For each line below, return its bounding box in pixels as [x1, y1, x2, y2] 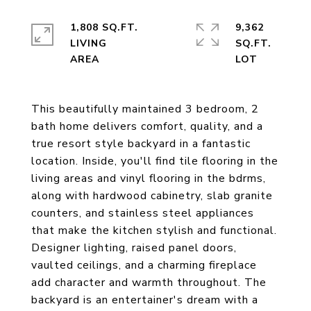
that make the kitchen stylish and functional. [31, 223, 277, 238]
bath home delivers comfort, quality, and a [31, 119, 263, 134]
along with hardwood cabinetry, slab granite [31, 188, 273, 203]
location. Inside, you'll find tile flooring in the [31, 153, 278, 169]
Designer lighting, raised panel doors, [31, 240, 237, 255]
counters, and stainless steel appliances [31, 205, 254, 221]
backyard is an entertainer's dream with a [31, 292, 258, 308]
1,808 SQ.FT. [70, 21, 138, 34]
